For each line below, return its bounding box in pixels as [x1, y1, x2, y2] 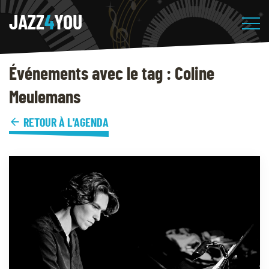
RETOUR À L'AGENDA [21, 117, 109, 129]
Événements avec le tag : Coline [9, 65, 214, 83]
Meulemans [9, 89, 80, 107]
